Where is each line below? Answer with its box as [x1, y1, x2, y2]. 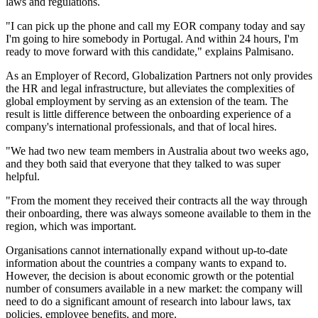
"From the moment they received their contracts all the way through [6, 194, 307, 207]
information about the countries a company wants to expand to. [6, 257, 287, 270]
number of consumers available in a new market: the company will [6, 283, 302, 295]
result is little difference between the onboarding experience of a [6, 108, 291, 121]
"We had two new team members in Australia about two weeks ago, [6, 145, 309, 158]
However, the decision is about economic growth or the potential [6, 270, 294, 283]
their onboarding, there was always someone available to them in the [6, 207, 311, 220]
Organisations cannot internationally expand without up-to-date [6, 244, 287, 257]
